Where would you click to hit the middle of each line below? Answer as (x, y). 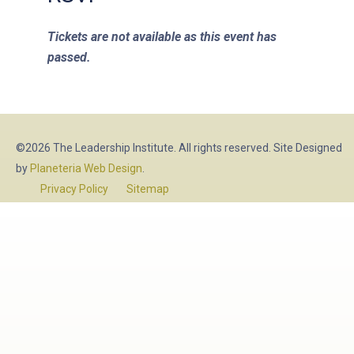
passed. (69, 57)
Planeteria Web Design (86, 168)
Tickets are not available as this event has (162, 36)
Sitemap (147, 188)
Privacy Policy (74, 188)
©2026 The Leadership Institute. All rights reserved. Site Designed (179, 147)
